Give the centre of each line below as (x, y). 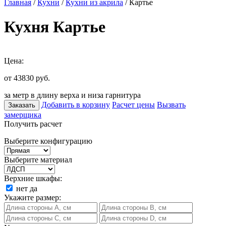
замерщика (23, 115)
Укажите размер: (33, 197)
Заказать (22, 105)
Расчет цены (133, 104)
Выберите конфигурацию (48, 141)
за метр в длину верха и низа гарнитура (72, 95)
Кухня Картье (55, 27)
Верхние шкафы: (33, 178)
